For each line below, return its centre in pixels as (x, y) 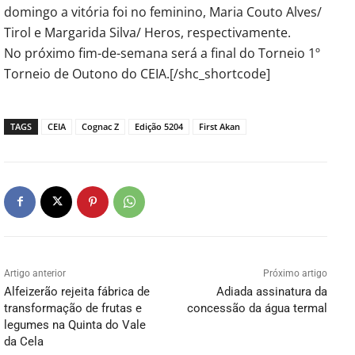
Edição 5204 (159, 126)
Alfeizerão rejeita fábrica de (77, 291)
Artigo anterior (35, 273)
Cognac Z (100, 126)
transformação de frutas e (73, 308)
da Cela (24, 341)
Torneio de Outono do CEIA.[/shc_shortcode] (137, 73)
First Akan (219, 126)
